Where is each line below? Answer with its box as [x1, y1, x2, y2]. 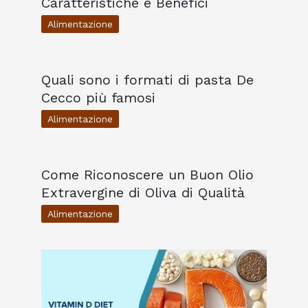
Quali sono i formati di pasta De [41, 71, 254, 89]
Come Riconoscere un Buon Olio [41, 166, 254, 184]
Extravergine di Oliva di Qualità [41, 184, 245, 201]
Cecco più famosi [41, 89, 155, 107]
